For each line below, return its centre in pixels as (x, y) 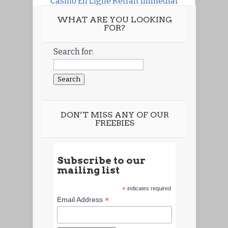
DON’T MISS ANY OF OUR (115, 115)
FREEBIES (115, 123)
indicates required (148, 189)
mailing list (89, 170)
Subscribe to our (102, 161)
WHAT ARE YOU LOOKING (115, 19)
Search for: (74, 51)
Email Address (81, 200)
